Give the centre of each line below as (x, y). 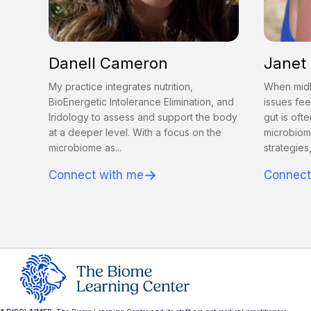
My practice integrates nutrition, (121, 87)
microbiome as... (85, 148)
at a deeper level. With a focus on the (135, 133)
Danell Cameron (108, 64)
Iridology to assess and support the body (143, 117)
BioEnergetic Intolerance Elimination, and (141, 102)
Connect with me (96, 175)
